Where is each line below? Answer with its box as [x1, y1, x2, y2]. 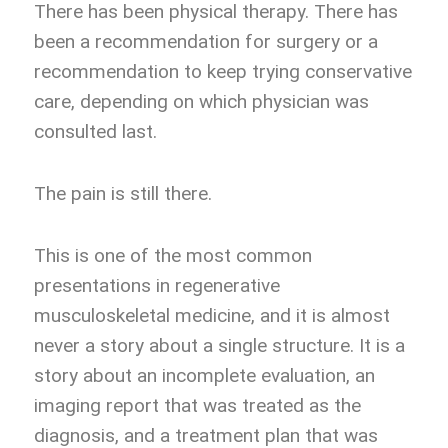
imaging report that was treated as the [34, 394, 361, 418]
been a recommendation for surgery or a [34, 30, 378, 54]
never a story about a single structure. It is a [34, 334, 405, 358]
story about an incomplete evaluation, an [34, 364, 375, 388]
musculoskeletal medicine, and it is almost [34, 304, 390, 328]
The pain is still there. [34, 182, 212, 206]
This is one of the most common [34, 244, 312, 268]
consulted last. [34, 120, 157, 144]
